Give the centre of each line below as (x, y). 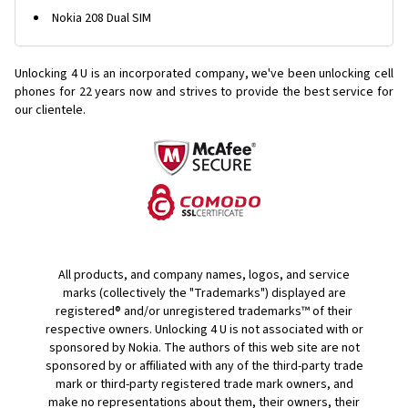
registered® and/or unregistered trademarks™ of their (204, 311)
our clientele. (50, 110)
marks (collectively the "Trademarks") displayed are (204, 293)
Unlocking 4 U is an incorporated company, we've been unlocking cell (204, 74)
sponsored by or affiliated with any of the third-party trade (204, 366)
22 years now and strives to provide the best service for (236, 92)
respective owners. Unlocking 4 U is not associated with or (204, 330)
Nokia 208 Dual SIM (102, 18)
